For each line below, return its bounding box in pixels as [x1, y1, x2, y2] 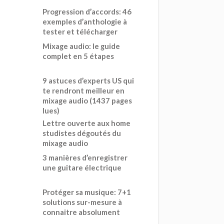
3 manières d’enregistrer [42, 152, 127, 162]
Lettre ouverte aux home [42, 118, 130, 127]
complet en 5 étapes [42, 51, 114, 60]
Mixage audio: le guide [42, 41, 120, 50]
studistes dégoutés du [42, 128, 121, 137]
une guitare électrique [42, 162, 121, 172]
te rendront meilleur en [42, 85, 124, 95]
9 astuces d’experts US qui [42, 75, 134, 85]
